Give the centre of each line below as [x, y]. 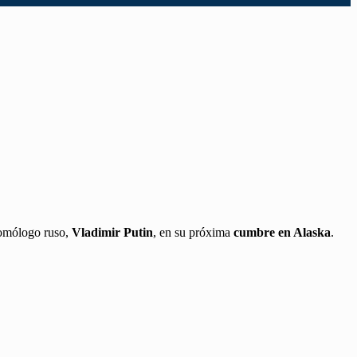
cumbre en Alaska [280, 233]
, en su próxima [192, 233]
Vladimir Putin [112, 233]
